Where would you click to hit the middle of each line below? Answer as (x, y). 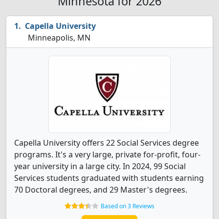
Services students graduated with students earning (109, 178)
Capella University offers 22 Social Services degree (107, 143)
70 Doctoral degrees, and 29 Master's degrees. (101, 190)
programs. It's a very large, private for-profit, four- (107, 154)
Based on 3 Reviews (128, 206)
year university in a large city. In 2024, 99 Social (100, 166)
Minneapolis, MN (58, 38)
